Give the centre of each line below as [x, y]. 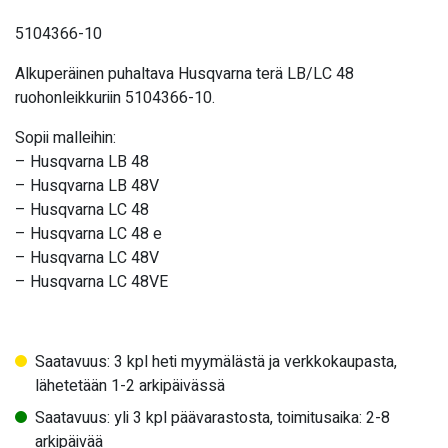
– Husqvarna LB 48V [87, 186]
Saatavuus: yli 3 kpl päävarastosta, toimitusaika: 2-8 [212, 418]
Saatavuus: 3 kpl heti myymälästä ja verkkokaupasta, [216, 362]
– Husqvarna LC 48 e [88, 234]
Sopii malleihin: [65, 138]
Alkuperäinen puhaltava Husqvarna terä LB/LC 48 [184, 74]
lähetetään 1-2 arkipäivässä [130, 386]
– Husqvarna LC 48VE [91, 282]
